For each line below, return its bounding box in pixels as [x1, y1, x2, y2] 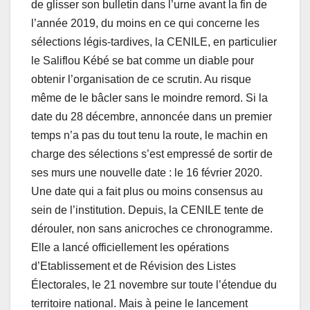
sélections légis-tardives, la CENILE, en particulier [31, 36, 277, 48]
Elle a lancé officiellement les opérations [31, 241, 229, 254]
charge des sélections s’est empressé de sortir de [31, 148, 273, 161]
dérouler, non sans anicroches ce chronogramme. [31, 223, 273, 235]
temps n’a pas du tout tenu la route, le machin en [31, 129, 268, 142]
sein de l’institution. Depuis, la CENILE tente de [31, 204, 264, 217]
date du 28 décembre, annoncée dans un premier [31, 111, 272, 123]
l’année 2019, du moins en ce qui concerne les [31, 17, 259, 30]
